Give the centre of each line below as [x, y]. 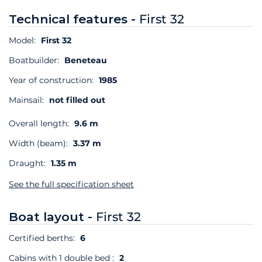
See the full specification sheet [71, 184]
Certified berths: [43, 238]
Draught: [27, 163]
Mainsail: [26, 100]
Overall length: [39, 123]
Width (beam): [38, 143]
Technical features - [74, 19]
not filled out [77, 100]
